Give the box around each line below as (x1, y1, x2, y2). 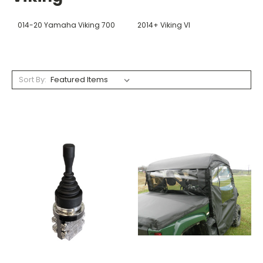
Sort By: (18, 73, 46, 85)
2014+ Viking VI (137, 19, 190, 30)
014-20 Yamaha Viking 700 (18, 19, 115, 30)
